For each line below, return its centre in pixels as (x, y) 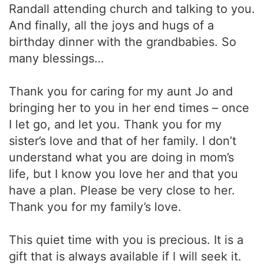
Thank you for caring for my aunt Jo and (121, 91)
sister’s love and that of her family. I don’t (123, 141)
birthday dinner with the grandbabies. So (123, 42)
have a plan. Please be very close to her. (122, 190)
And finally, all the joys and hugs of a (111, 25)
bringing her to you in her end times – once (129, 108)
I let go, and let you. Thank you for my (115, 124)
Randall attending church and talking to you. (132, 9)
